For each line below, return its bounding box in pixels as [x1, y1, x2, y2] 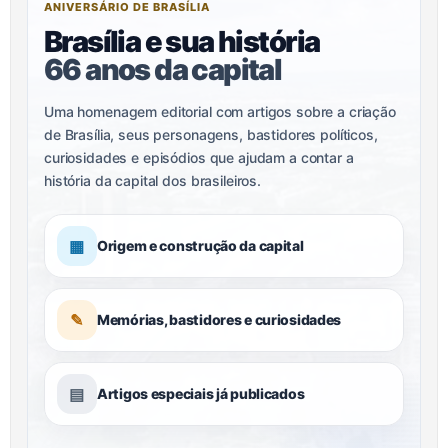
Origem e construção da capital [97, 236, 304, 254]
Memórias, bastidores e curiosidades [97, 310, 342, 328]
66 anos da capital [44, 51, 282, 87]
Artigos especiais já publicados [97, 384, 305, 402]
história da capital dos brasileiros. [44, 171, 261, 189]
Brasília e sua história [44, 23, 320, 59]
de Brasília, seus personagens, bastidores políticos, [44, 125, 378, 143]
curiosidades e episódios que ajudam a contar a [44, 148, 354, 166]
